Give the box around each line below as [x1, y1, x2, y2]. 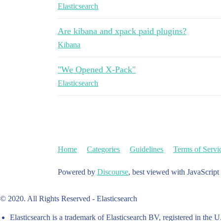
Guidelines [130, 145, 163, 153]
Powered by [58, 168, 97, 176]
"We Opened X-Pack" [58, 65, 136, 74]
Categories [87, 145, 120, 153]
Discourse [97, 168, 128, 176]
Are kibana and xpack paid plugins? [58, 26, 186, 36]
